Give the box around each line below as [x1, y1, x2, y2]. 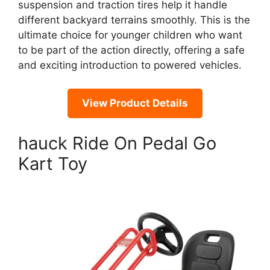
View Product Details [82, 96, 188, 109]
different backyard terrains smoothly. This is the [18, 14, 250, 27]
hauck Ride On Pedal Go [18, 133, 216, 154]
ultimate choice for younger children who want [18, 29, 242, 42]
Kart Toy [18, 153, 87, 175]
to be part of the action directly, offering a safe [18, 44, 245, 57]
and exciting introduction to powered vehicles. [18, 59, 242, 72]
